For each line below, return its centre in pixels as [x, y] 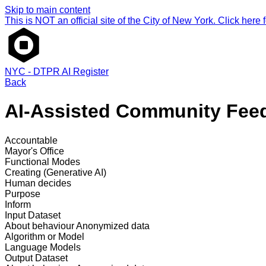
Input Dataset [33, 215]
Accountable [31, 140]
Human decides [38, 183]
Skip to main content [47, 10]
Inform [18, 204]
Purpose [23, 194]
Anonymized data [112, 226]
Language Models [43, 247]
